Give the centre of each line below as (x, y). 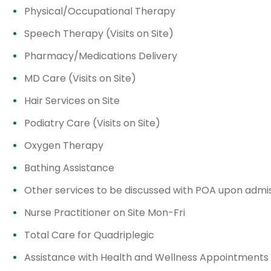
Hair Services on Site (72, 101)
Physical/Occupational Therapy (100, 11)
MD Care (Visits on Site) (80, 78)
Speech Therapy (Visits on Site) (99, 34)
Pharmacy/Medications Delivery (101, 56)
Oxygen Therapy (64, 145)
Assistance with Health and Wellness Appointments (146, 257)
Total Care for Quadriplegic (89, 235)
